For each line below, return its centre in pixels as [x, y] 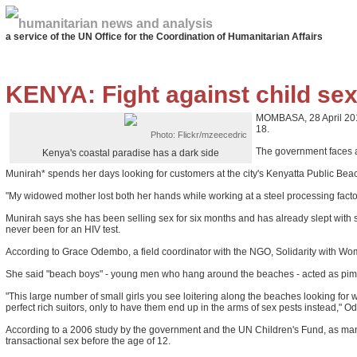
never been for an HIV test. [63, 229]
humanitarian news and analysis [116, 24]
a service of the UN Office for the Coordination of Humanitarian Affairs [164, 37]
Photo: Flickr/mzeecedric [199, 135]
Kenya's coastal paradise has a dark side [131, 153]
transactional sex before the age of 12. [88, 341]
